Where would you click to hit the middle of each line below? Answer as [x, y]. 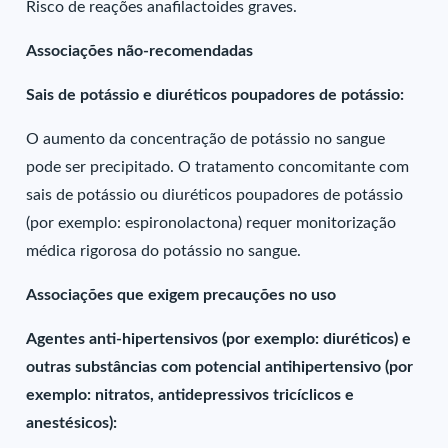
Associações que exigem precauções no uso [181, 295]
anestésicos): [72, 423]
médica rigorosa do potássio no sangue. [164, 251]
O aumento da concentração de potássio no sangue [206, 139]
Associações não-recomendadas [140, 51]
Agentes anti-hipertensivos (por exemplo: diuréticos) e [219, 339]
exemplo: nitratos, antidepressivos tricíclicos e [190, 395]
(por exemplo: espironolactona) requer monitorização [211, 223]
